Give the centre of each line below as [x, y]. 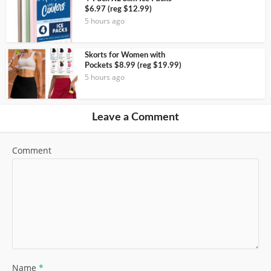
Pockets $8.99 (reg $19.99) [133, 66]
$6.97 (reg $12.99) [118, 10]
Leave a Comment [135, 117]
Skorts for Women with [125, 56]
